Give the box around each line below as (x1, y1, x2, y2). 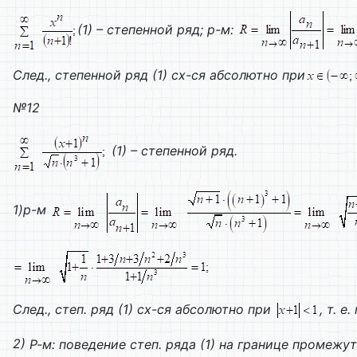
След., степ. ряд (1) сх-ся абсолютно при (13, 301, 275, 318)
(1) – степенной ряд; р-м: (77, 21, 237, 37)
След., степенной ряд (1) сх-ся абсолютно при (13, 67, 305, 84)
